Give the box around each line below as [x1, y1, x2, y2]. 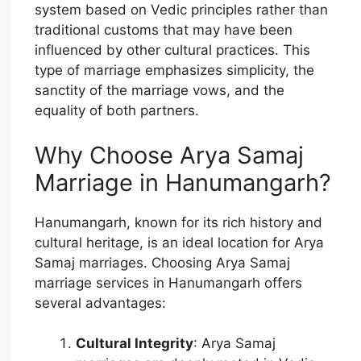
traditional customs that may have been [35, 22, 293, 39]
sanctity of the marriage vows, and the [35, 82, 285, 99]
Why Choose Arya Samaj [35, 140, 305, 169]
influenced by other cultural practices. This [35, 42, 311, 59]
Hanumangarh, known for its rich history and [35, 214, 323, 230]
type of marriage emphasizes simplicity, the [35, 62, 315, 79]
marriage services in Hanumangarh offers [35, 274, 303, 291]
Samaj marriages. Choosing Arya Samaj [35, 254, 291, 271]
